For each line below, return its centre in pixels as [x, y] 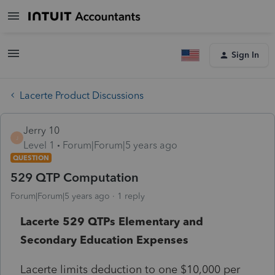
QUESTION [31, 157]
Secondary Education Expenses [104, 240]
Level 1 [39, 145]
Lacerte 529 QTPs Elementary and [112, 221]
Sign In [245, 55]
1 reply [131, 196]
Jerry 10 [41, 130]
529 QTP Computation [75, 177]
